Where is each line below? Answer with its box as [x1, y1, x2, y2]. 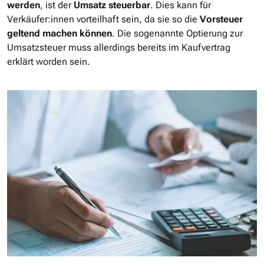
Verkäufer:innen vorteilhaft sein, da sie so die [7, 13, 200, 25]
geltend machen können [7, 27, 112, 39]
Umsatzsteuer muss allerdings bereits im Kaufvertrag [7, 41, 230, 53]
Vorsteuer [200, 13, 243, 25]
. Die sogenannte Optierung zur [112, 27, 243, 39]
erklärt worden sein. [7, 55, 90, 67]
